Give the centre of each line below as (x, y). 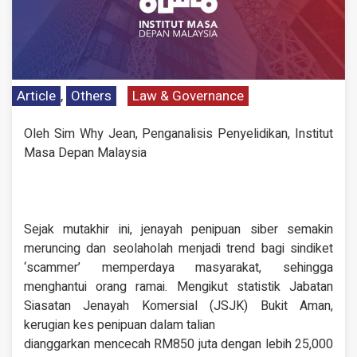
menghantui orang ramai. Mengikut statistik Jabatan (178, 287)
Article (36, 96)
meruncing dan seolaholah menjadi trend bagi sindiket (178, 249)
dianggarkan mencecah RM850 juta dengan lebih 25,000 (178, 345)
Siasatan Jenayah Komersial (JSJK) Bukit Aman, (178, 306)
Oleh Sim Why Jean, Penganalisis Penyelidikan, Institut (178, 134)
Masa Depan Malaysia (85, 153)
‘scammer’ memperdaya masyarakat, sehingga (178, 268)
